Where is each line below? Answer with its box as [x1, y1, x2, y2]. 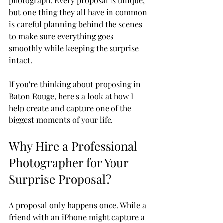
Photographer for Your [9, 154, 131, 171]
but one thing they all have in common [9, 7, 149, 18]
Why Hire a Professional [9, 138, 140, 154]
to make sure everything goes [9, 31, 115, 42]
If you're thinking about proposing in [9, 79, 143, 90]
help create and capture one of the [9, 103, 133, 113]
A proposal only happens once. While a [9, 200, 148, 211]
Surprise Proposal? [9, 171, 111, 187]
